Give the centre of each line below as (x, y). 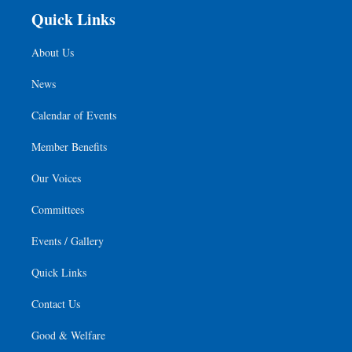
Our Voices (56, 178)
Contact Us (56, 304)
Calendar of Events (74, 115)
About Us (53, 52)
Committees (58, 209)
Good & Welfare (68, 335)
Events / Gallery (68, 241)
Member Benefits (69, 147)
